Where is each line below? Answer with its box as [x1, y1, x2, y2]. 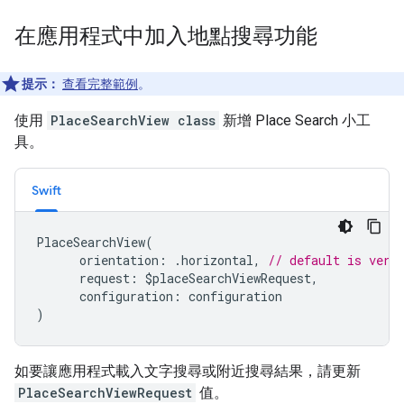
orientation [79, 252, 159, 270]
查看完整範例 [62, 77, 138, 92]
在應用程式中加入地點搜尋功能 [14, 23, 317, 50]
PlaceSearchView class [50, 112, 216, 130]
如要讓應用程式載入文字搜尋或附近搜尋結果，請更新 [14, 363, 361, 381]
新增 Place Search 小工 [219, 112, 371, 130]
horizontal [181, 252, 253, 270]
